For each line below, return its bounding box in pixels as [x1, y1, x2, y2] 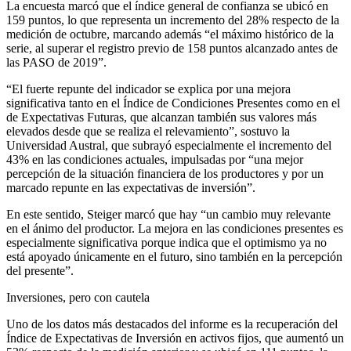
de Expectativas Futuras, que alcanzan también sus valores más [6, 110, 317, 124]
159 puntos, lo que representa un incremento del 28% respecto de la [6, 13, 339, 27]
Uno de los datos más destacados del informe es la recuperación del [6, 317, 338, 331]
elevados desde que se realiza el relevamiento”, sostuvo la [6, 124, 290, 138]
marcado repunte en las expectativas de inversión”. [6, 180, 255, 194]
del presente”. [6, 263, 74, 277]
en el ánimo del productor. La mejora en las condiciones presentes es [6, 221, 343, 235]
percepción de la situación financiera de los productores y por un [6, 166, 324, 180]
